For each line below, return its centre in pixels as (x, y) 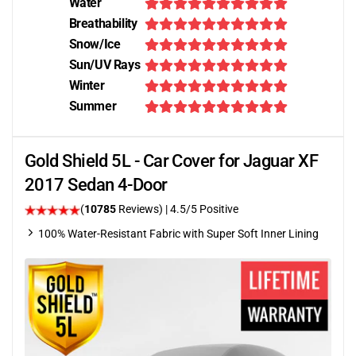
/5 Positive (212, 209)
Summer (93, 106)
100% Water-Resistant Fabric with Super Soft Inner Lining (178, 234)
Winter (87, 85)
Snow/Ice (95, 44)
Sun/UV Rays (104, 65)
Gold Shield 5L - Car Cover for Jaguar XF (172, 161)
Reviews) (141, 209)
